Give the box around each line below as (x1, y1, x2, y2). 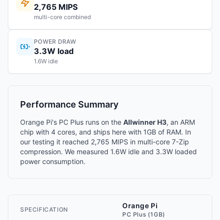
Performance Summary (20, 99, 118, 110)
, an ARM (166, 118, 195, 126)
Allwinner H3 (123, 118, 166, 126)
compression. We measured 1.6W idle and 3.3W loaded (20, 147, 197, 156)
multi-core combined (34, 13, 91, 21)
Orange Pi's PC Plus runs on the (20, 118, 123, 126)
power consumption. (20, 157, 85, 165)
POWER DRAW (34, 38, 76, 45)
